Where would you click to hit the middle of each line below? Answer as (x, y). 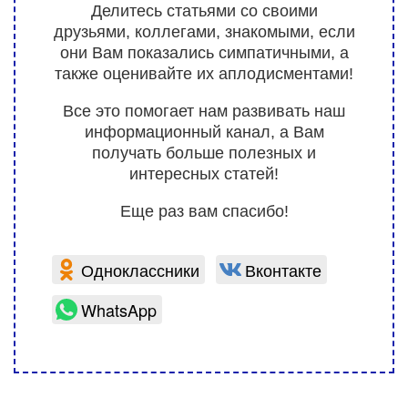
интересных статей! (204, 174)
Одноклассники (140, 270)
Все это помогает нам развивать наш (204, 111)
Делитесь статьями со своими (204, 11)
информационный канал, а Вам (204, 132)
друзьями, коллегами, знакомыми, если (204, 32)
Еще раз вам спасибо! (204, 211)
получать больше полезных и (204, 153)
